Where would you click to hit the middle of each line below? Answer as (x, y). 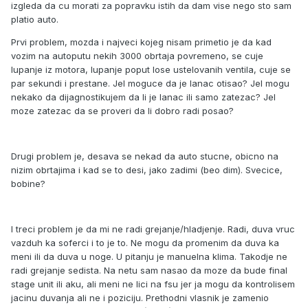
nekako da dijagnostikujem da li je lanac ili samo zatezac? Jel (143, 97)
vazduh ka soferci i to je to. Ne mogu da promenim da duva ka (145, 243)
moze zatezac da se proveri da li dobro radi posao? (122, 111)
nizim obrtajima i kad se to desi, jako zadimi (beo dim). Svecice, (147, 170)
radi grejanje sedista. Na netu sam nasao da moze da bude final (149, 271)
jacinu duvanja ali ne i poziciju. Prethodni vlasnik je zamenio (140, 298)
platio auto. (35, 20)
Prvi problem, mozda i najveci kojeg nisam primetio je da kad (141, 42)
